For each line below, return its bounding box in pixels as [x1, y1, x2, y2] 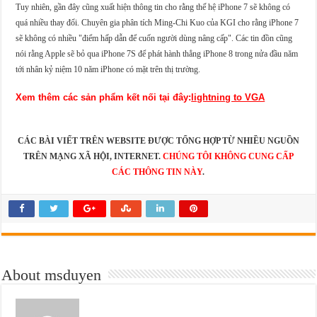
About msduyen [1, 265, 102, 284]
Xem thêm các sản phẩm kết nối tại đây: [16, 91, 192, 103]
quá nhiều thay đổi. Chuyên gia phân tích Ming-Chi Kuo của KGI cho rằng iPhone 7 [16, 17, 299, 28]
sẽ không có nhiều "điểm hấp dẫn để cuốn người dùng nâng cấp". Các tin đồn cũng [16, 33, 293, 43]
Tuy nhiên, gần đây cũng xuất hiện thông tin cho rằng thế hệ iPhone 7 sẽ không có [16, 1, 291, 12]
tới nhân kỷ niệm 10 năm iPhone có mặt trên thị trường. [16, 64, 201, 74]
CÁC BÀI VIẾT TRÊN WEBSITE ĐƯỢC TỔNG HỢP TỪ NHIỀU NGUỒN [17, 135, 299, 146]
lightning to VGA [191, 91, 265, 103]
